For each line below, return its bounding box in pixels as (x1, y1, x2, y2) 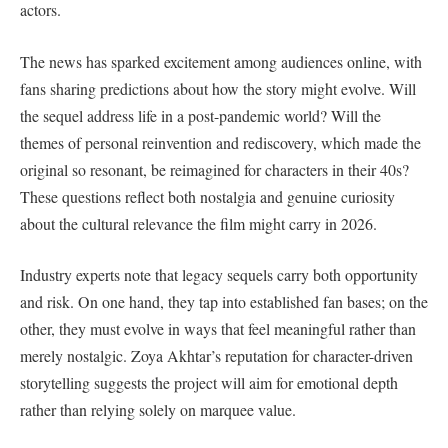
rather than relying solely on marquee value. (20, 399, 296, 421)
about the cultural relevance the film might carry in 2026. (20, 212, 377, 234)
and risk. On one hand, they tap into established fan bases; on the (20, 291, 428, 313)
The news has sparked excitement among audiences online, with (20, 50, 422, 72)
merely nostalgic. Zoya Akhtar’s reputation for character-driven (20, 345, 413, 367)
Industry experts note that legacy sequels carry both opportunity (20, 264, 418, 286)
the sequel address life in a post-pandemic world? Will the (20, 104, 381, 126)
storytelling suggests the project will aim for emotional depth (20, 372, 398, 394)
